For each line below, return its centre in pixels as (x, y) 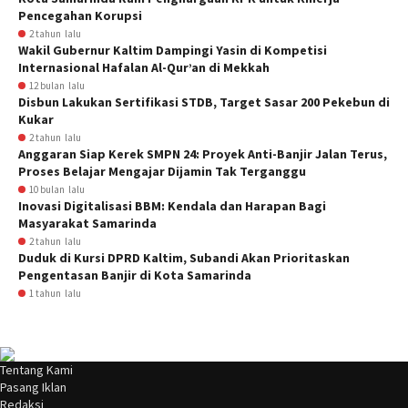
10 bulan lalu (57, 189)
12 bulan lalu (57, 86)
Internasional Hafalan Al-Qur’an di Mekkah (144, 67)
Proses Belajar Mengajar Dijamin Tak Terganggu (162, 171)
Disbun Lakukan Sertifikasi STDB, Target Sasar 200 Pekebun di (204, 102)
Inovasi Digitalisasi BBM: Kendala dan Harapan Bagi (172, 206)
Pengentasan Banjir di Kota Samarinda (135, 275)
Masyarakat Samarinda (87, 223)
